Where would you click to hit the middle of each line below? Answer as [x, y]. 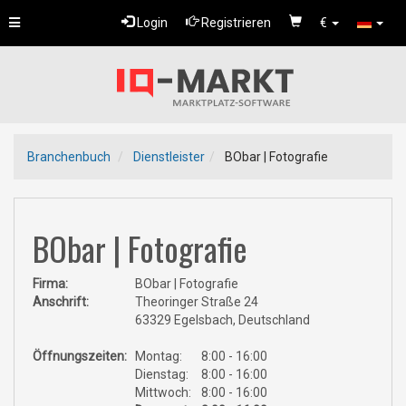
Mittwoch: [163, 392]
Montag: [158, 356]
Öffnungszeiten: [80, 356]
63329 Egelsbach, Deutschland [222, 320]
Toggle [28, 22]
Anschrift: [61, 302]
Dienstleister [169, 157]
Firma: [50, 284]
